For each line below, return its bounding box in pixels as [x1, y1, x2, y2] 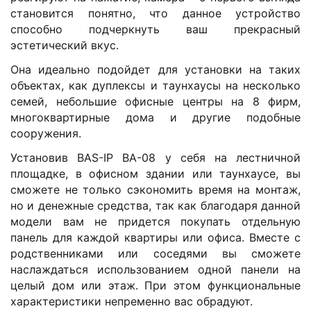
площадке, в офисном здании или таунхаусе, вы [10, 166, 301, 180]
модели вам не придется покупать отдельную [10, 214, 301, 228]
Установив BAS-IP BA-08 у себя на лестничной [10, 150, 301, 165]
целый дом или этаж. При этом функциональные [10, 278, 301, 292]
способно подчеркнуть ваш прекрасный [10, 22, 301, 36]
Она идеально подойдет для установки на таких [10, 62, 301, 76]
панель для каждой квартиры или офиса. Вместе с [10, 230, 301, 244]
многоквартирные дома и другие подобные [10, 110, 301, 124]
